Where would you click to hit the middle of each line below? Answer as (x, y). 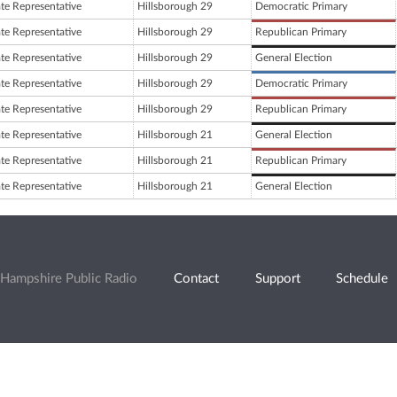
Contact (196, 279)
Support (277, 279)
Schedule (362, 279)
